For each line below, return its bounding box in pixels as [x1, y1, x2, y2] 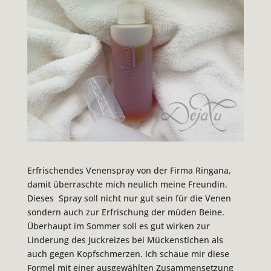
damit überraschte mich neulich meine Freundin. [27, 178, 227, 190]
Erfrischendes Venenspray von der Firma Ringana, [27, 164, 231, 176]
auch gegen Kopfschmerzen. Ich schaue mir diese [27, 247, 229, 260]
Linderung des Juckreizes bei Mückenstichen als [27, 233, 223, 246]
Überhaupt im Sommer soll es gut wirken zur [27, 220, 210, 232]
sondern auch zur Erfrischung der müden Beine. [27, 206, 224, 218]
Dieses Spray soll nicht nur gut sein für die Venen [27, 192, 231, 204]
